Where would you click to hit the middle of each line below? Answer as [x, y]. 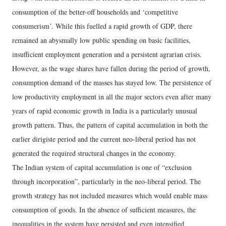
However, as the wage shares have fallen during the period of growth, [111, 69]
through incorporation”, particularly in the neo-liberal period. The [106, 182]
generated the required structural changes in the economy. [94, 153]
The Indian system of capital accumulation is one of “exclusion [102, 167]
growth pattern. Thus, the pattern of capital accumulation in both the [110, 125]
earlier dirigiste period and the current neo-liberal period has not [104, 139]
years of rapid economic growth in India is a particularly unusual [105, 111]
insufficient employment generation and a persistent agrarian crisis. [107, 54]
